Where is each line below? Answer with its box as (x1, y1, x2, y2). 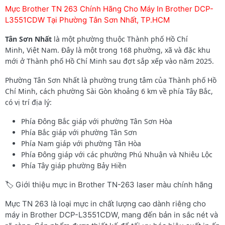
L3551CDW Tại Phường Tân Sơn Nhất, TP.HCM (5, 15, 170, 25)
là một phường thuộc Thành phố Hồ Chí (52, 34, 188, 44)
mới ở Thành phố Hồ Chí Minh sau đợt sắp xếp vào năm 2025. (5, 56, 214, 66)
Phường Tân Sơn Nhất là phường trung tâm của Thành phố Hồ (5, 75, 216, 85)
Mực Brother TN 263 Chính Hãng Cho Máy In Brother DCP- (5, 4, 213, 14)
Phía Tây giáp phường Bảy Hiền (21, 160, 127, 170)
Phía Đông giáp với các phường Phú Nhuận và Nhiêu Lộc (21, 149, 212, 159)
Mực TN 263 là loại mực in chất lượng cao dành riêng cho (5, 198, 206, 208)
